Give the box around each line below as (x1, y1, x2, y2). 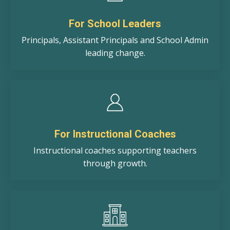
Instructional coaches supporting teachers (33, 144, 197, 156)
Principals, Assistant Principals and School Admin (22, 34, 208, 46)
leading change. (85, 47, 145, 59)
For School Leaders (69, 17, 161, 30)
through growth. (83, 157, 147, 169)
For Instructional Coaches (54, 127, 176, 140)
